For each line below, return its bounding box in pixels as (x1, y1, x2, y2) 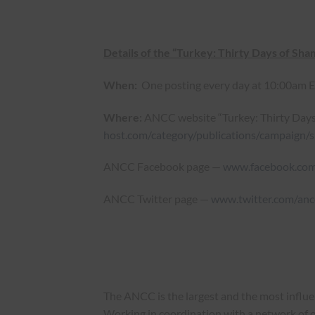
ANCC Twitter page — (103, 192, 211, 206)
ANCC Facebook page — (103, 160, 223, 174)
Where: (103, 110, 142, 124)
